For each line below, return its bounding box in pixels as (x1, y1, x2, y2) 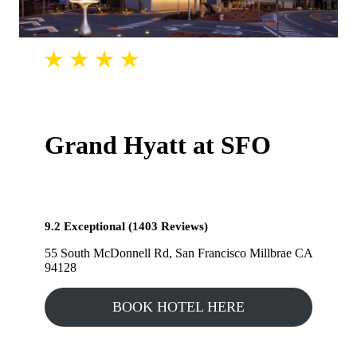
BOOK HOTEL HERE (112, 298, 245, 315)
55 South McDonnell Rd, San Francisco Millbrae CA (45, 245, 312, 260)
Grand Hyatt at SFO (45, 130, 271, 159)
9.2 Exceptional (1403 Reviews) (45, 219, 208, 233)
